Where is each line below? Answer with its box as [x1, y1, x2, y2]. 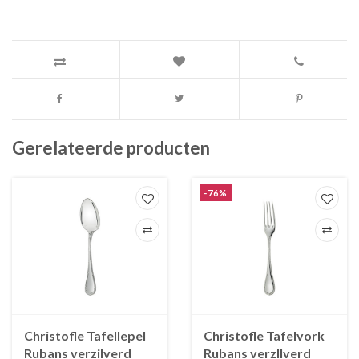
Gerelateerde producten [12, 137, 210, 159]
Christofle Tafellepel [24, 327, 146, 343]
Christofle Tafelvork [204, 327, 325, 343]
